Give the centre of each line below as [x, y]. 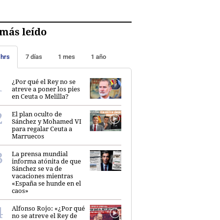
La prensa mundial [40, 153]
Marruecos [28, 136]
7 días [34, 56]
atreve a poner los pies [46, 89]
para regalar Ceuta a [42, 128]
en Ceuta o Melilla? [40, 96]
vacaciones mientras [42, 176]
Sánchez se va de [37, 168]
